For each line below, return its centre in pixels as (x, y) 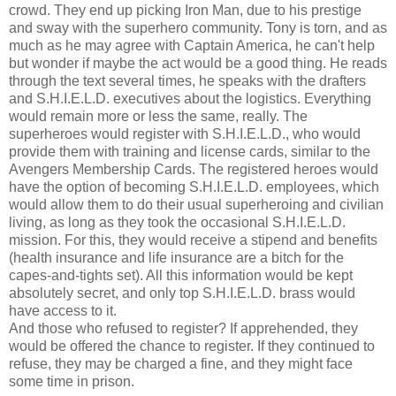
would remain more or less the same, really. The (158, 116)
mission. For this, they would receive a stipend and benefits (193, 240)
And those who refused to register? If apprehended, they (183, 328)
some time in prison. (72, 381)
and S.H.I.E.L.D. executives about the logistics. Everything (190, 98)
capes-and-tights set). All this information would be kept (181, 275)
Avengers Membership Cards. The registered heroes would (194, 169)
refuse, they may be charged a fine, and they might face (181, 363)
